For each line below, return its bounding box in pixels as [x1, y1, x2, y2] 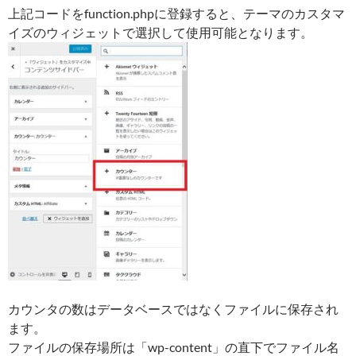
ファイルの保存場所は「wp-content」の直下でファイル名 [8, 339, 339, 354]
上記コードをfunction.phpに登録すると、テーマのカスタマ [8, 6, 345, 21]
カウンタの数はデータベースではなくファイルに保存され [8, 301, 339, 316]
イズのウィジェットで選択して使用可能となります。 [8, 25, 313, 40]
